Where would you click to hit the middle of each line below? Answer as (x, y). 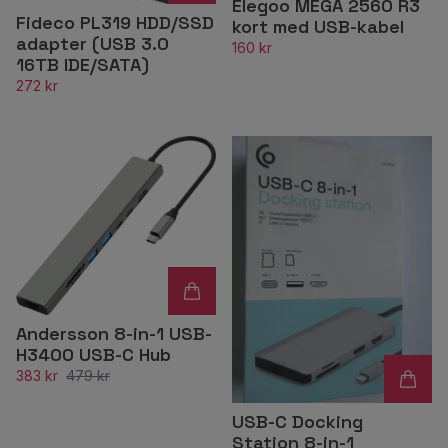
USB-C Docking (297, 421)
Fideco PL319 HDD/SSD (115, 23)
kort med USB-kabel (318, 27)
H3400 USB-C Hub (93, 354)
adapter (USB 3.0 (92, 44)
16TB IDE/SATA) (82, 65)
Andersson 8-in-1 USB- (114, 333)
